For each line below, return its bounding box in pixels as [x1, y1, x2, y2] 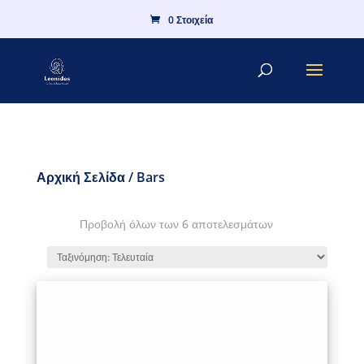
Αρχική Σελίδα [36, 168, 125, 186]
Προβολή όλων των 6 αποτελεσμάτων [80, 216, 274, 232]
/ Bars [124, 168, 165, 186]
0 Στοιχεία [168, 13, 214, 27]
